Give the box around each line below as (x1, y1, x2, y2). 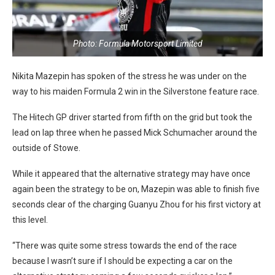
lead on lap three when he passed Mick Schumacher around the (12, 127, 257, 137)
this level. (12, 214, 48, 225)
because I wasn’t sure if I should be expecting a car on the (12, 255, 233, 266)
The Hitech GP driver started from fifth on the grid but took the (12, 112, 252, 122)
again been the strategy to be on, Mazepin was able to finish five (12, 184, 260, 194)
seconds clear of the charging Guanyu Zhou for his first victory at (12, 199, 261, 209)
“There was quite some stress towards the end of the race (12, 240, 237, 250)
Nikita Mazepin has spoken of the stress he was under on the (12, 71, 247, 81)
